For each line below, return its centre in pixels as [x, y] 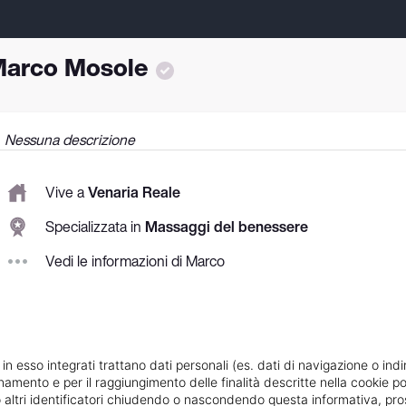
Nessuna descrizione [70, 139]
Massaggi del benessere [227, 227]
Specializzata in [95, 227]
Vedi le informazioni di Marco [135, 261]
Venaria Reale [134, 193]
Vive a [67, 193]
